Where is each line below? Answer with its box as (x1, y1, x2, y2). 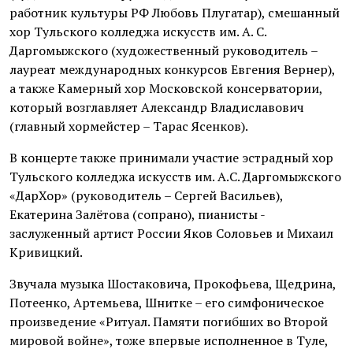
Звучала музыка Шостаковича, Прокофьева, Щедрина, (9, 274, 336, 292)
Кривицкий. (9, 243, 83, 261)
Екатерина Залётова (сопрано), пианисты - (9, 205, 265, 223)
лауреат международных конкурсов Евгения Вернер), (9, 60, 335, 78)
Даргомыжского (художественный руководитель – (9, 41, 318, 59)
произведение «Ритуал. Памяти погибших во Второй (9, 312, 328, 330)
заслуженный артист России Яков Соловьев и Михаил (9, 224, 333, 242)
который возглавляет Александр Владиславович (9, 98, 304, 116)
